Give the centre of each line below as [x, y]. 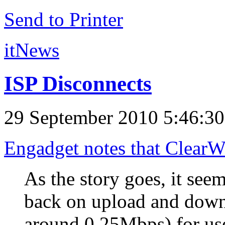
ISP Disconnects [78, 83]
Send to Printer [64, 19]
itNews [32, 50]
